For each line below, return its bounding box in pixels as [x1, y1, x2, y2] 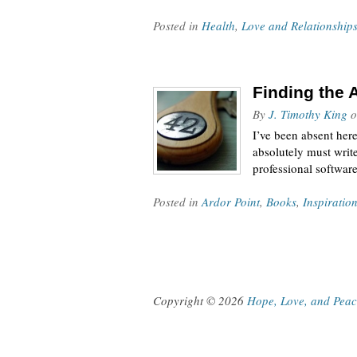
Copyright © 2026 [153, 292, 247, 308]
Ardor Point [202, 194, 260, 210]
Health [202, 18, 235, 33]
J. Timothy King [269, 106, 347, 122]
